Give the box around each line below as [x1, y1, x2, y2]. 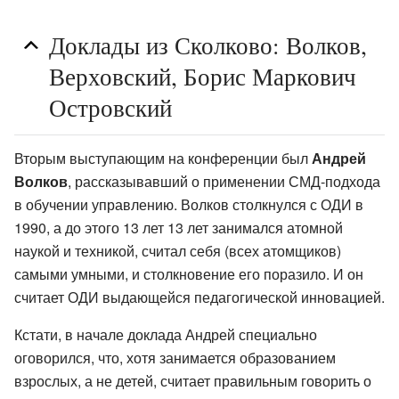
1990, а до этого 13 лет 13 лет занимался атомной [14, 217, 343, 239]
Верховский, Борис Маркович [49, 59, 356, 93]
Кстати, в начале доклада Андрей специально [14, 324, 317, 346]
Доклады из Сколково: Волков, [49, 28, 367, 61]
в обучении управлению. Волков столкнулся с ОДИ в [14, 194, 363, 216]
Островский [49, 90, 172, 124]
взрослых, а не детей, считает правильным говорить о [14, 370, 371, 392]
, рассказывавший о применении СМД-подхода [68, 171, 380, 192]
